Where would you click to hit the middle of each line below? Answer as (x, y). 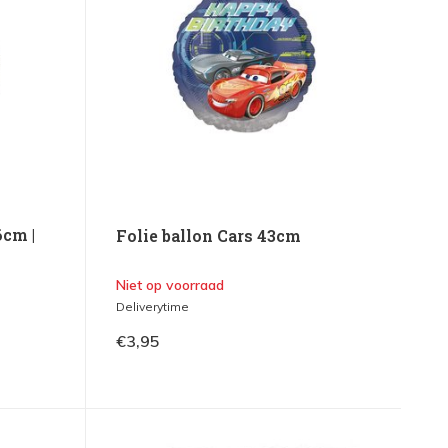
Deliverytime (152, 306)
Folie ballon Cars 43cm (208, 235)
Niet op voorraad (169, 284)
